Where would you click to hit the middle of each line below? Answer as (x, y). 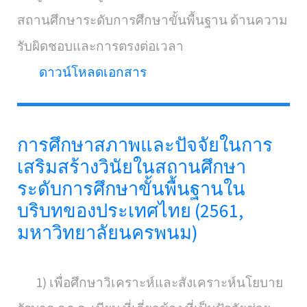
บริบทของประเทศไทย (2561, (130, 210)
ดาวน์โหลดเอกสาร (93, 72)
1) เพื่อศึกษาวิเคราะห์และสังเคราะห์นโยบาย (150, 282)
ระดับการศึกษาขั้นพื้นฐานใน (131, 188)
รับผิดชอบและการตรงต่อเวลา (100, 46)
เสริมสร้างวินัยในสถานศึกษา (132, 167)
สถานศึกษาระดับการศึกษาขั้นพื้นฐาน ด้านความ (152, 20)
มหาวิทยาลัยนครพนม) (108, 232)
